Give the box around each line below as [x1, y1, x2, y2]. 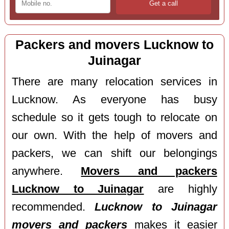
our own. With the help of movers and [12, 129, 217, 142]
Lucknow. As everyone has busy [12, 93, 217, 106]
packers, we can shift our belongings [12, 147, 217, 159]
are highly [144, 182, 217, 195]
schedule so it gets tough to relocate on [12, 111, 217, 124]
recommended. [12, 200, 95, 213]
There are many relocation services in [12, 75, 217, 88]
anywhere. [12, 165, 81, 177]
